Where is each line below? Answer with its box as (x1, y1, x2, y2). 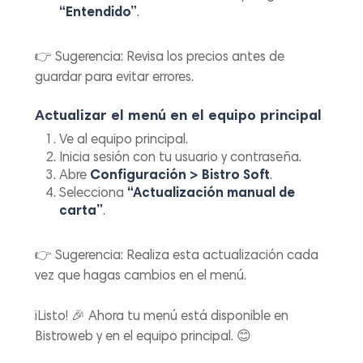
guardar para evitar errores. (35, 71, 194, 86)
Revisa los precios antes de (123, 51, 285, 66)
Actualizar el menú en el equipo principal (35, 109, 322, 124)
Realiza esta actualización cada (123, 249, 319, 263)
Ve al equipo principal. (59, 133, 189, 147)
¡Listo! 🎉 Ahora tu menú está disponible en (35, 310, 289, 325)
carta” (59, 204, 104, 219)
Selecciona (59, 186, 128, 201)
